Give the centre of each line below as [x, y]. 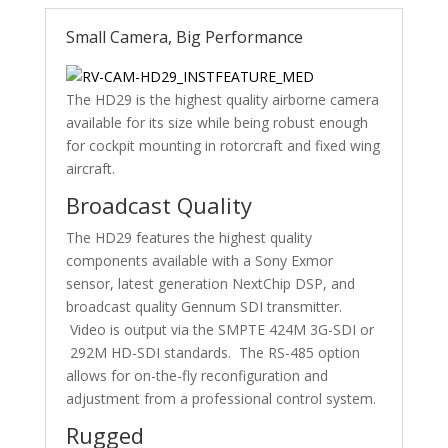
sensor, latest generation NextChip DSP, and [210, 283]
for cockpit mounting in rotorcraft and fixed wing [222, 145]
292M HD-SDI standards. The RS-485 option [212, 352]
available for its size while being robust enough [216, 122]
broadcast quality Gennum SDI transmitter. [203, 306]
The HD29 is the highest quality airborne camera [222, 99]
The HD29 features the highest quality [188, 237]
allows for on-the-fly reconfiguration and [196, 375]
